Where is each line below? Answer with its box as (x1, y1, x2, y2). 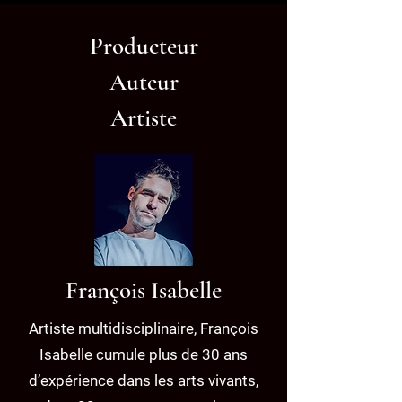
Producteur (89, 31, 198, 61)
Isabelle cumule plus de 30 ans (39, 345, 248, 363)
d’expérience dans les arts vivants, (29, 371, 258, 389)
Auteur (109, 67, 179, 97)
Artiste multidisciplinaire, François (29, 319, 258, 337)
